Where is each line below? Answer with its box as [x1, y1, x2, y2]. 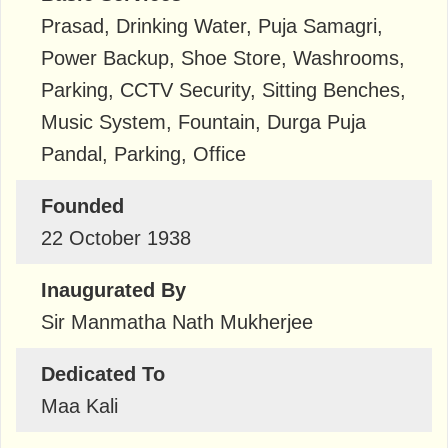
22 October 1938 [41, 226, 191, 249]
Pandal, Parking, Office [41, 142, 246, 165]
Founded [41, 194, 124, 217]
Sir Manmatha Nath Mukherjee [41, 310, 313, 333]
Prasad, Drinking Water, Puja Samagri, [41, 14, 383, 37]
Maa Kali [41, 394, 118, 417]
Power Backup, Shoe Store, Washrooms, [41, 46, 405, 69]
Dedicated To [41, 362, 165, 385]
